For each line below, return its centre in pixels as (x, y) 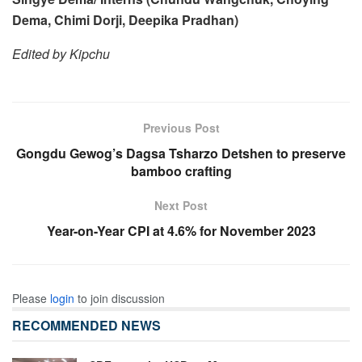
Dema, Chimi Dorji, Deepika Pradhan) (125, 19)
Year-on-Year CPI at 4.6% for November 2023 (181, 230)
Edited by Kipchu (61, 53)
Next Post (181, 205)
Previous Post (181, 127)
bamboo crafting (181, 170)
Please (31, 298)
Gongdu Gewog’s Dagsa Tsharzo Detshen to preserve (181, 153)
